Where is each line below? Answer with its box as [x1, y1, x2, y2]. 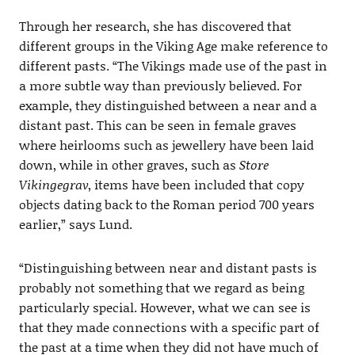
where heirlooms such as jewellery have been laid [18, 136, 314, 155]
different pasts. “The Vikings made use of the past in [18, 56, 327, 75]
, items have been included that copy [87, 175, 304, 194]
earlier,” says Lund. [18, 215, 132, 234]
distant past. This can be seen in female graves [18, 116, 296, 135]
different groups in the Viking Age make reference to [18, 36, 328, 55]
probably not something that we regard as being [18, 278, 304, 297]
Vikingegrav [18, 175, 88, 194]
